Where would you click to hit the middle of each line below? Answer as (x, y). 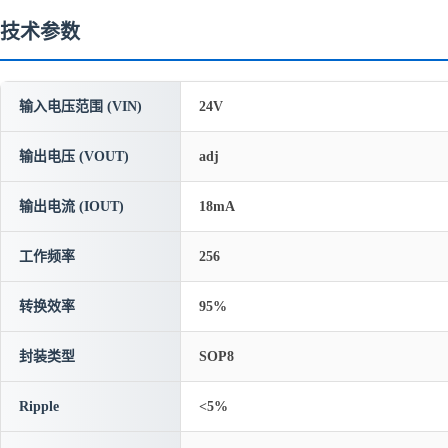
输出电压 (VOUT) (74, 156)
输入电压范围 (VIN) (80, 106)
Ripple (39, 406)
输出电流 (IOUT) (71, 206)
